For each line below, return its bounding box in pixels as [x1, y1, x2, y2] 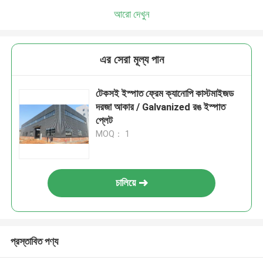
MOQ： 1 [96, 129, 130, 139]
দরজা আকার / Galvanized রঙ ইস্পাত [96, 101, 226, 113]
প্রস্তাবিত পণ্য [10, 235, 58, 247]
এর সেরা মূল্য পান [99, 53, 164, 67]
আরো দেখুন [113, 8, 150, 20]
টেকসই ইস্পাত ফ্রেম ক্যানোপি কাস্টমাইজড [96, 87, 234, 100]
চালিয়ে [116, 177, 136, 189]
